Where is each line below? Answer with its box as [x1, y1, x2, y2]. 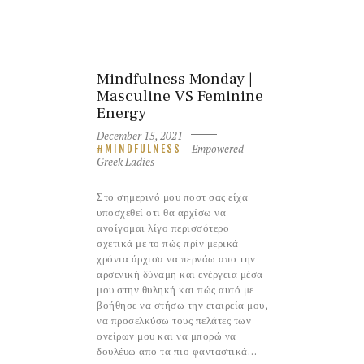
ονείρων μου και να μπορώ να [97, 327, 236, 343]
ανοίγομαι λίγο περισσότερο [97, 219, 229, 235]
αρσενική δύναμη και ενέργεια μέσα [97, 266, 263, 281]
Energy [97, 102, 146, 123]
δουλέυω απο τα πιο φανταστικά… [97, 343, 257, 358]
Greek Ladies [97, 154, 154, 170]
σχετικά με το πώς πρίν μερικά [97, 235, 239, 250]
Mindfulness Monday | [97, 67, 253, 89]
